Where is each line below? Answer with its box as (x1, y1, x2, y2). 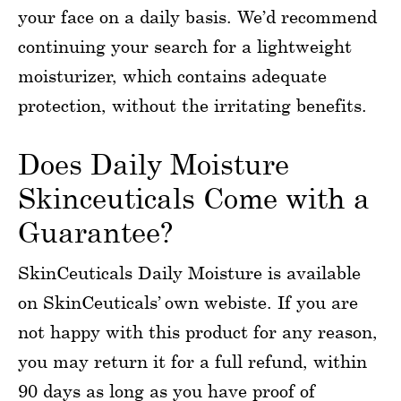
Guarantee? (18, 215, 173, 250)
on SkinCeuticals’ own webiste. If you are (18, 292, 358, 313)
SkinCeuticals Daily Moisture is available (18, 262, 361, 284)
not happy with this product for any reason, (18, 321, 378, 343)
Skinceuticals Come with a (18, 181, 370, 216)
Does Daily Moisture (18, 147, 289, 182)
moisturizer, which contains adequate (18, 65, 327, 87)
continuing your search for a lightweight (18, 36, 352, 57)
